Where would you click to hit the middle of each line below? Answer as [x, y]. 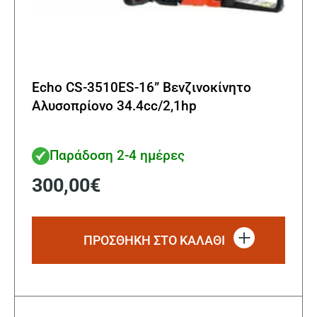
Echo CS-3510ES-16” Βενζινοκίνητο [142, 87]
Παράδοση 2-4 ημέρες [117, 156]
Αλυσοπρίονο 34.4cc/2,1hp [114, 105]
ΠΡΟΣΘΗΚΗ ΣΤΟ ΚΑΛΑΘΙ [154, 240]
